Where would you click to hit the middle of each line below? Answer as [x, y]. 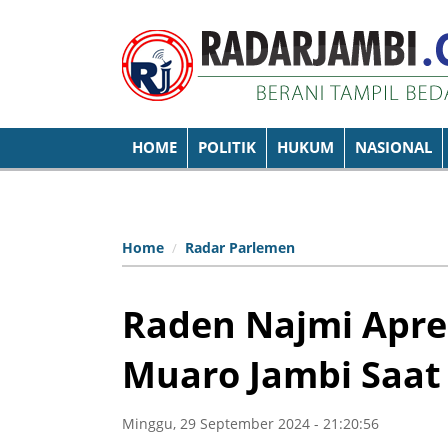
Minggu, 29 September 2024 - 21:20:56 [250, 423]
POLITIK [227, 147]
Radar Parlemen [240, 247]
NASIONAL [393, 147]
